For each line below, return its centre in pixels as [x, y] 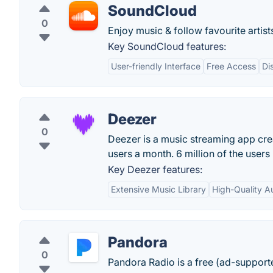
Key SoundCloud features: [167, 46]
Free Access [231, 66]
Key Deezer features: [155, 169]
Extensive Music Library [158, 189]
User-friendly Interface [156, 66]
